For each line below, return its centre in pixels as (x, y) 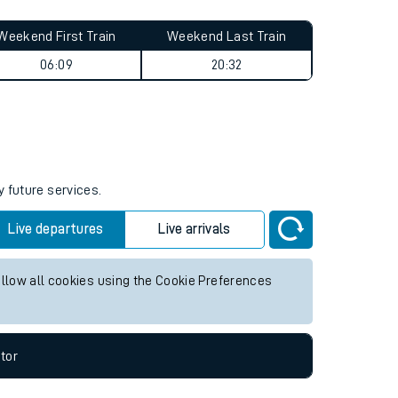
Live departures (56, 317)
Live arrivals (195, 317)
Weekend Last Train (227, 124)
